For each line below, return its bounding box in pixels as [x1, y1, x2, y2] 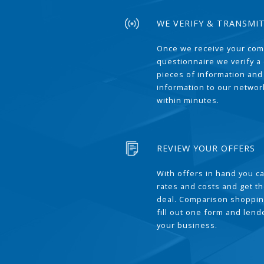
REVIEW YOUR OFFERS [157, 143, 256, 154]
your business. [157, 220, 218, 230]
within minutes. [157, 95, 220, 105]
